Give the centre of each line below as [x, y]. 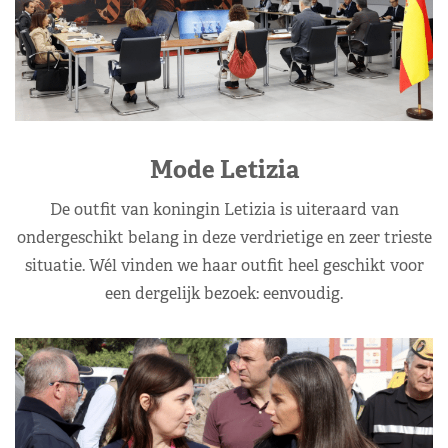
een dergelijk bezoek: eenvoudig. [224, 293]
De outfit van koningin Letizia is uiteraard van [224, 209]
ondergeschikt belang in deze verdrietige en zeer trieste [224, 237]
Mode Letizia [224, 169]
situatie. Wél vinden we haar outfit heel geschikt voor [224, 265]
